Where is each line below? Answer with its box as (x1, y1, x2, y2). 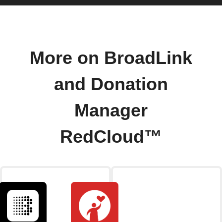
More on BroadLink (30, 48, 192, 68)
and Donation (54, 74, 168, 95)
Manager (74, 101, 148, 121)
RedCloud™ (60, 127, 162, 147)
